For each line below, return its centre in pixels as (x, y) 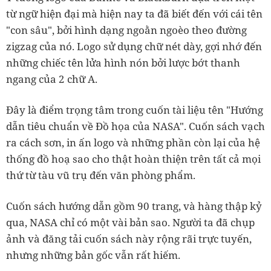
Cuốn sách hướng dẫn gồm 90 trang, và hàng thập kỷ (134, 206)
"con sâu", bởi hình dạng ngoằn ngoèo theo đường (126, 30)
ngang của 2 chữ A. (52, 79)
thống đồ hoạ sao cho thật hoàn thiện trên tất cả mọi (133, 159)
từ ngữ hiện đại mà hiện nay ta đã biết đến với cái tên (134, 14)
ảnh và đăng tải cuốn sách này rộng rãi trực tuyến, (129, 239)
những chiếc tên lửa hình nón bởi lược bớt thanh (123, 63)
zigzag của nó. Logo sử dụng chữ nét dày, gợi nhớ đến (134, 46)
